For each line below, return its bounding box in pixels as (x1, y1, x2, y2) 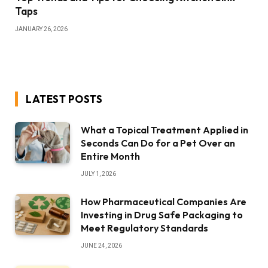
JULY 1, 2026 (81, 170, 116, 178)
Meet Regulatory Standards (81, 222, 208, 234)
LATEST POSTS (26, 93, 103, 106)
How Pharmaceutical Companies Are (81, 196, 246, 208)
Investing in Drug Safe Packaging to (81, 209, 243, 221)
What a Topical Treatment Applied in (81, 124, 248, 136)
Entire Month (81, 150, 140, 163)
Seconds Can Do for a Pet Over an (81, 137, 235, 150)
